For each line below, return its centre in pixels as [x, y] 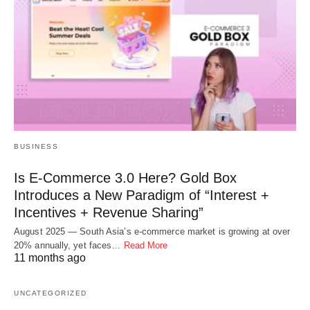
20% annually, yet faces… [69, 246]
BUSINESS [36, 147]
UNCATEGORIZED [51, 293]
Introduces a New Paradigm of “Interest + [142, 195]
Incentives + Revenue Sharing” [109, 213]
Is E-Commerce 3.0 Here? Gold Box [125, 178]
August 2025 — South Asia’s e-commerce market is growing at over [152, 232]
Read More [146, 246]
